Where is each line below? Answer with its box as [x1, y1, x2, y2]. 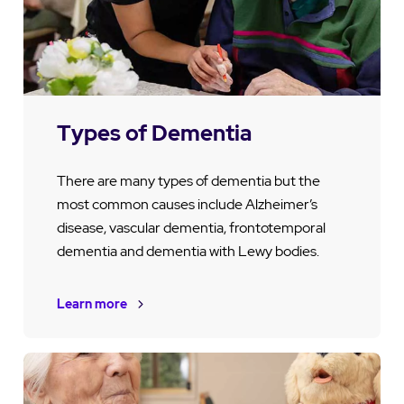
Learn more [56, 295, 127, 312]
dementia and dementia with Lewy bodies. [56, 241, 319, 261]
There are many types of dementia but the [56, 170, 320, 190]
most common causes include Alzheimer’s [56, 194, 317, 214]
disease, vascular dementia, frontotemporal [56, 217, 326, 237]
